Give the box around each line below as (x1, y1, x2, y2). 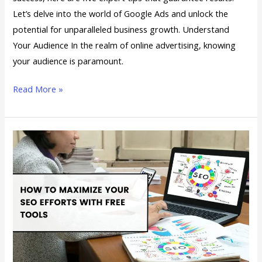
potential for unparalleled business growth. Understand (13, 23, 230, 35)
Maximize (12, 163, 50, 175)
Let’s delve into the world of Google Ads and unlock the (13, 7, 229, 19)
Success (12, 32, 43, 44)
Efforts (12, 210, 40, 222)
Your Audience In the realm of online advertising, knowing (13, 39, 236, 51)
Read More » (13, 83, 64, 95)
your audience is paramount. (13, 54, 124, 67)
